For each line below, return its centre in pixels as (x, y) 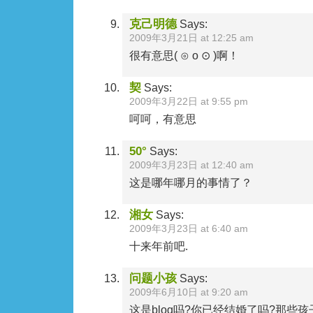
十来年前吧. (159, 246)
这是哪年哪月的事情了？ (191, 183)
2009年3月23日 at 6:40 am (189, 229)
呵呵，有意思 (163, 119)
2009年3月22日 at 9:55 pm (189, 102)
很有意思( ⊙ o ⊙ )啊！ (184, 56)
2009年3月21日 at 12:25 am (191, 38)
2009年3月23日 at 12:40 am (191, 165)
